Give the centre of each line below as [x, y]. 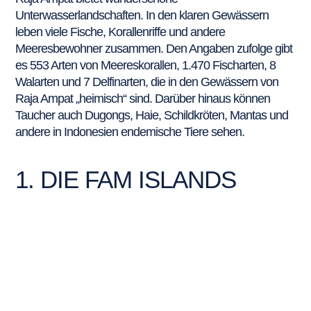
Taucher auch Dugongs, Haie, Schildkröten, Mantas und [152, 115]
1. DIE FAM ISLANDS [126, 180]
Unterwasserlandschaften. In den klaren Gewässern [142, 15]
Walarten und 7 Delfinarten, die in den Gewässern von [147, 82]
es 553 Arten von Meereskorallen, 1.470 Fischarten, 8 [146, 65]
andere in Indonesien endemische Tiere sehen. [130, 132]
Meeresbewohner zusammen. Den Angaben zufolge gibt [154, 49]
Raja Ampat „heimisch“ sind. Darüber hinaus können [143, 99]
